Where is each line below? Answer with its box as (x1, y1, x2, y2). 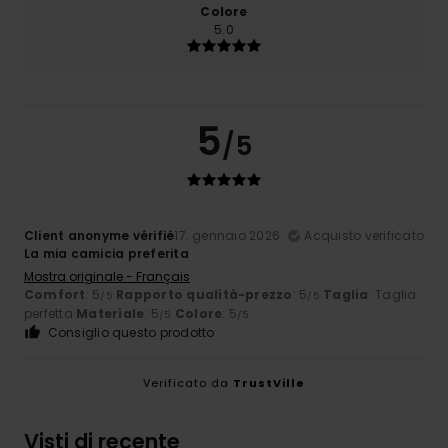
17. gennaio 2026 (174, 227, 281, 245)
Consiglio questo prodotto (47, 324, 215, 342)
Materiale (76, 305, 145, 323)
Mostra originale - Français (24, 268, 190, 286)
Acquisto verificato (304, 227, 424, 245)
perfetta (24, 305, 77, 323)
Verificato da (143, 375, 233, 392)
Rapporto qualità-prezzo (116, 286, 293, 304)
